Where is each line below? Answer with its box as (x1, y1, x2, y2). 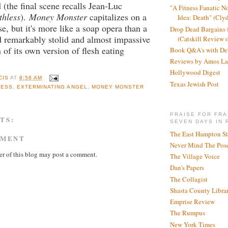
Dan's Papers (170, 163, 204, 173)
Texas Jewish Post (170, 79, 219, 89)
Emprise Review (170, 197, 215, 207)
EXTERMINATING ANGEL (17, 83, 88, 90)
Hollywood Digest (170, 68, 220, 77)
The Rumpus (170, 208, 205, 218)
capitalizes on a (87, 11, 147, 23)
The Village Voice (170, 152, 220, 161)
